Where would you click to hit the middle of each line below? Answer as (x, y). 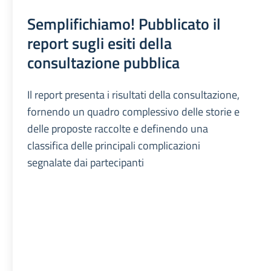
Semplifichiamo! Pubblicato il (124, 24)
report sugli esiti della (100, 43)
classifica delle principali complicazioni (114, 145)
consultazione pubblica (104, 62)
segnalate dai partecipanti (86, 162)
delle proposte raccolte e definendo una (118, 129)
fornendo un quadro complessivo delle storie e (134, 112)
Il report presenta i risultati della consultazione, (134, 95)
